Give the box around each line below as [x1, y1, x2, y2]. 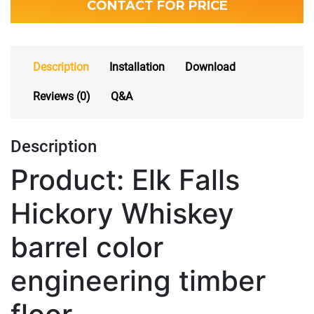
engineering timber [11, 263, 266, 298]
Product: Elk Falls [11, 162, 240, 197]
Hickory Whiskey [11, 196, 234, 231]
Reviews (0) [33, 90, 90, 104]
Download [185, 60, 235, 74]
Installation [109, 60, 165, 74]
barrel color [11, 229, 163, 264]
